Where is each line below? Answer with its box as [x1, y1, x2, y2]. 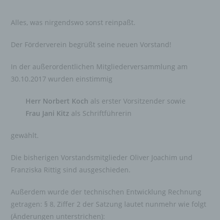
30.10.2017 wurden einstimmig [11, 74, 113, 83]
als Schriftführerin [71, 109, 132, 118]
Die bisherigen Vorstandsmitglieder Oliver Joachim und [11, 153, 193, 162]
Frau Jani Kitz [26, 109, 72, 118]
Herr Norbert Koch [26, 96, 91, 106]
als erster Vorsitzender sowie [90, 96, 186, 106]
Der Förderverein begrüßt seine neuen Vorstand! [11, 40, 172, 49]
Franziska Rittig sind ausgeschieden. [11, 165, 131, 174]
